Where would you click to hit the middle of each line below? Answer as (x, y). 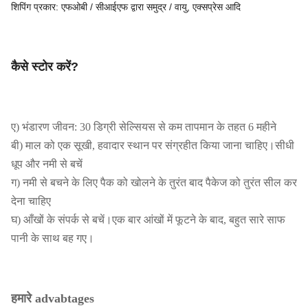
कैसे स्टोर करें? (45, 67)
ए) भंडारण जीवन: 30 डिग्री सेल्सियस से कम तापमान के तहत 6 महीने (144, 127)
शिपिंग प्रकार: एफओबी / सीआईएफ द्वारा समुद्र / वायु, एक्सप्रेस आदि (126, 7)
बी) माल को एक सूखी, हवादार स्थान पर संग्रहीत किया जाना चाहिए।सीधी (153, 146)
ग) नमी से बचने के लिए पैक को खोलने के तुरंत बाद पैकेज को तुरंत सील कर (154, 183)
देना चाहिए (31, 201)
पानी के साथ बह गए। (53, 239)
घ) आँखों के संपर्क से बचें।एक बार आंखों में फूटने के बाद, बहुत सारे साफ (148, 220)
